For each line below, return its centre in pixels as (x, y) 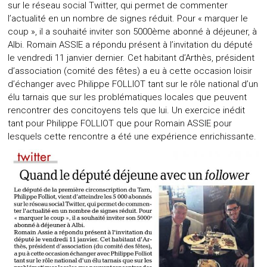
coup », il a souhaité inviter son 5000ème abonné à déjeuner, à (133, 31)
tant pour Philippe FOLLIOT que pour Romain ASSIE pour (120, 123)
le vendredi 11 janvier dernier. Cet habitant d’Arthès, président (131, 58)
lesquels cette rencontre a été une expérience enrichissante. (132, 136)
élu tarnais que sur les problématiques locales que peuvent (128, 97)
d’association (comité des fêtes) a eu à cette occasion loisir (130, 71)
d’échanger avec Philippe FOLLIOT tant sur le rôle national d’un (133, 84)
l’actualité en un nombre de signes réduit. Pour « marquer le (128, 18)
